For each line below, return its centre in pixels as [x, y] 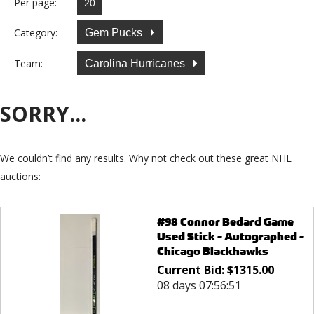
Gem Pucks [115, 32]
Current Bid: [192, 270]
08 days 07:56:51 [199, 286]
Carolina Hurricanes [136, 63]
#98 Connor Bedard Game [225, 222]
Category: [36, 32]
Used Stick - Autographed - [230, 237]
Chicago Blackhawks [212, 252]
